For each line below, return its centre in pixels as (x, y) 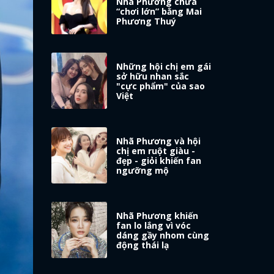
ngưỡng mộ (143, 171)
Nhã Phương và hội (159, 141)
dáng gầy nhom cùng (163, 235)
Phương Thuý (146, 21)
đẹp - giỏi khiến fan (159, 161)
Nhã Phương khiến (157, 216)
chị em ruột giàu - (156, 151)
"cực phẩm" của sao (161, 86)
